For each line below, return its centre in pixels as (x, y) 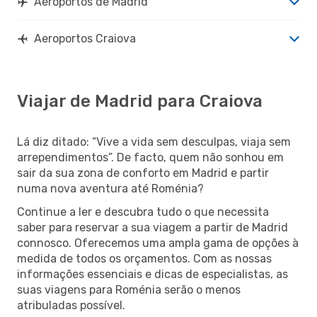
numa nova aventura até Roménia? (110, 188)
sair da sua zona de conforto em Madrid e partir (143, 173)
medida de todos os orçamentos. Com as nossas (144, 258)
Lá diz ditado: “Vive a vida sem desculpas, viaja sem (154, 142)
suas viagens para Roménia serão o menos (129, 289)
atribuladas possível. (71, 305)
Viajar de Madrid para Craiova (140, 101)
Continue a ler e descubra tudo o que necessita (143, 212)
